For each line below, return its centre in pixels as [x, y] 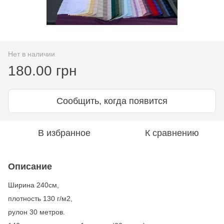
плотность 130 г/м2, [40, 198]
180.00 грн [42, 70]
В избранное [64, 133]
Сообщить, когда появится [112, 101]
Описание [30, 166]
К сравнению [172, 133]
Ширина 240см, [33, 185]
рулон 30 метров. [36, 212]
